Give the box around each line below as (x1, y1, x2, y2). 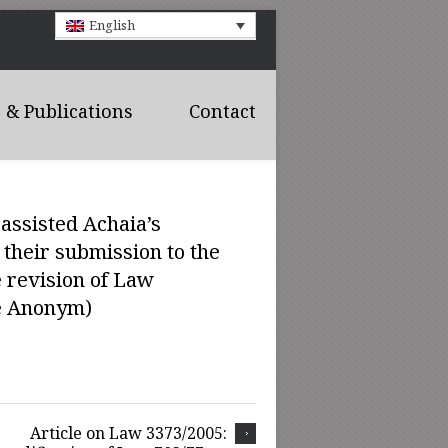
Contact (189, 98, 256, 123)
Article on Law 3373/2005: (30, 422, 227, 444)
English (88, 16, 135, 35)
